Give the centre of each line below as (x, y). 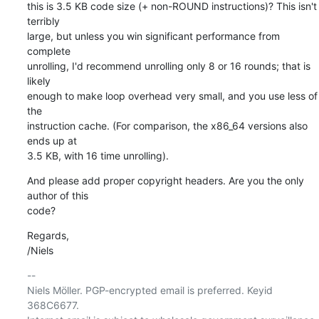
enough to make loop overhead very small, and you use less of (172, 95)
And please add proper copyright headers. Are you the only (165, 180)
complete (48, 51)
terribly (43, 21)
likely (38, 80)
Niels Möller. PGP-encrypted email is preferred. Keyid (150, 290)
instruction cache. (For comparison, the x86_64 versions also (167, 125)
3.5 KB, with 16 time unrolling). (98, 155)
